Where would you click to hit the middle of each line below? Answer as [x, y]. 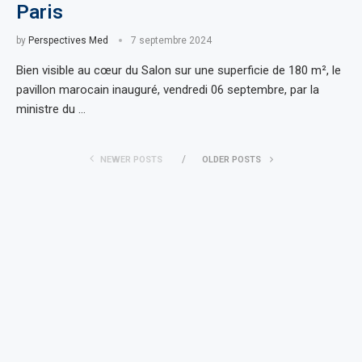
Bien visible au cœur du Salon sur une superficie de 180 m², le [179, 70]
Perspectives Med [68, 40]
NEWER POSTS [131, 159]
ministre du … [51, 109]
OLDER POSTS [232, 159]
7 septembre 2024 [171, 40]
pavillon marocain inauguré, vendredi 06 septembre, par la [168, 89]
